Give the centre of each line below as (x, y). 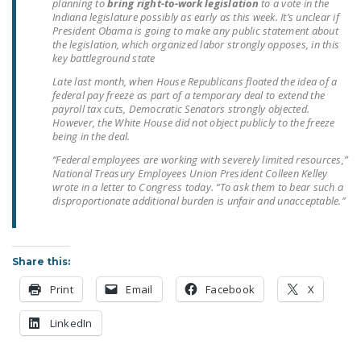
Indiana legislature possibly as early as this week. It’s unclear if (196, 17)
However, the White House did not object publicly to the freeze (194, 122)
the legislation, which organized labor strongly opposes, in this (196, 44)
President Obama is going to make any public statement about (195, 31)
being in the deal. (91, 136)
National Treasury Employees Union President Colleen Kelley (190, 173)
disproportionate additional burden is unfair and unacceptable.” (199, 201)
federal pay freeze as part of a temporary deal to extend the (189, 95)
